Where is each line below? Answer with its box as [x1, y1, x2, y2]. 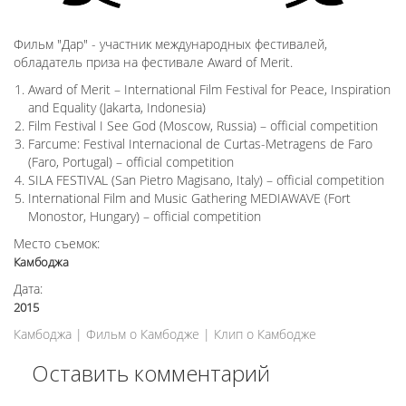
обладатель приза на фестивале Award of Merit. [14, 53, 293, 72]
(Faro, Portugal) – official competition [28, 153, 234, 171]
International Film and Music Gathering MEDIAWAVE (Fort [28, 189, 351, 208]
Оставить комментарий [32, 358, 270, 389]
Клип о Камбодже [214, 325, 316, 343]
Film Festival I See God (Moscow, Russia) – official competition [28, 117, 378, 135]
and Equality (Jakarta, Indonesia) [28, 99, 206, 117]
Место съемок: [14, 235, 100, 253]
